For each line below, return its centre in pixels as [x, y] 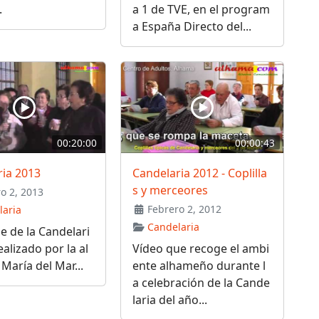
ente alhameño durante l [199, 266]
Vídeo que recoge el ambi [200, 249]
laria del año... [169, 300]
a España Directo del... [192, 26]
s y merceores [170, 190]
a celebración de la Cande [201, 283]
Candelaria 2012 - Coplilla [199, 173]
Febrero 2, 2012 [183, 209]
